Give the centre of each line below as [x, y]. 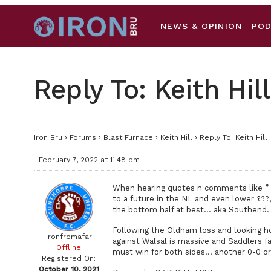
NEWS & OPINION [201, 26]
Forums [83, 137]
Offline [69, 247]
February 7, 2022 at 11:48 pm [89, 160]
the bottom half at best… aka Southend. [191, 210]
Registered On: [69, 258]
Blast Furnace [128, 137]
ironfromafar [69, 237]
